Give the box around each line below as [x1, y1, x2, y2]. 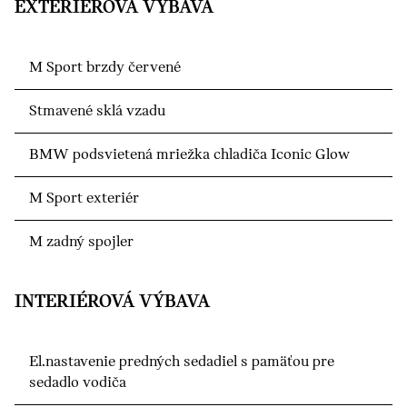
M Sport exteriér [29, 189, 139, 207]
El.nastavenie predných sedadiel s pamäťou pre [29, 352, 334, 371]
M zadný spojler [29, 233, 134, 251]
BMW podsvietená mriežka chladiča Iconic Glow [29, 145, 350, 164]
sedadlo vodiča [29, 373, 126, 392]
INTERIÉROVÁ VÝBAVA [15, 292, 210, 312]
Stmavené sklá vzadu [29, 102, 165, 120]
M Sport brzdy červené [29, 58, 181, 76]
